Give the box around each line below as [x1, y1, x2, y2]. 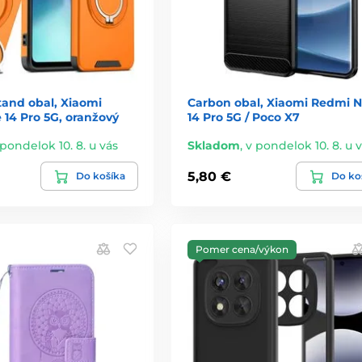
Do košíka [75, 170, 125, 183]
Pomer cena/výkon [195, 243, 288, 256]
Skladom [187, 138, 240, 154]
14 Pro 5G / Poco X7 [187, 110, 300, 125]
